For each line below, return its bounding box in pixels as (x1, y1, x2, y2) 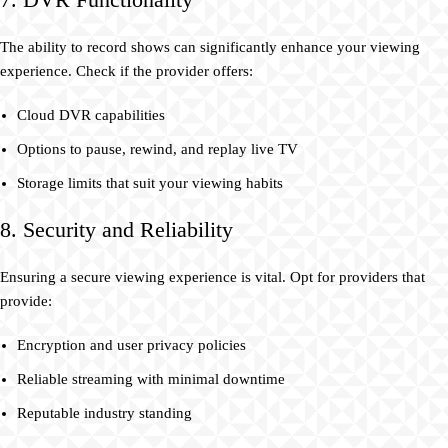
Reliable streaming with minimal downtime (17, 371, 285, 388)
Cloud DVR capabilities (17, 107, 165, 124)
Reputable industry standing (17, 405, 192, 422)
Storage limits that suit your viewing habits (17, 175, 283, 192)
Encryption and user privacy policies (17, 337, 246, 354)
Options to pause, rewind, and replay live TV (17, 141, 298, 158)
